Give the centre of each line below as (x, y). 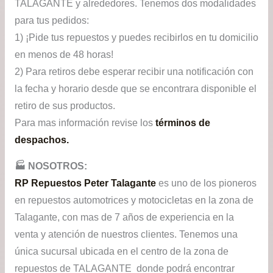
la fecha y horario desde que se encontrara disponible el (135, 88)
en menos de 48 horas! (64, 54)
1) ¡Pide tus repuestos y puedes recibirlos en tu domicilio (136, 37)
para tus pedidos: (51, 20)
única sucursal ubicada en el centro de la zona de (121, 252)
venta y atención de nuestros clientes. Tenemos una (126, 235)
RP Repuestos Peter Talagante (85, 183)
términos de (183, 122)
